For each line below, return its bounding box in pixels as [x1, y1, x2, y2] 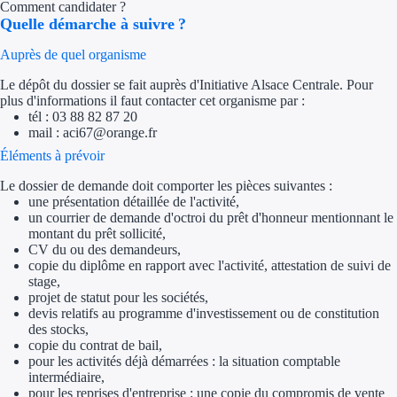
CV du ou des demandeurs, [28, 242, 181, 258]
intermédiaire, [28, 370, 105, 385]
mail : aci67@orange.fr [28, 125, 157, 141]
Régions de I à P [252, 87, 350, 102]
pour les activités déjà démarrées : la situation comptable [28, 354, 340, 370]
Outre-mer [252, 355, 316, 370]
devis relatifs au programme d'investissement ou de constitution [28, 306, 379, 322]
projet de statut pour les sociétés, [28, 290, 208, 306]
